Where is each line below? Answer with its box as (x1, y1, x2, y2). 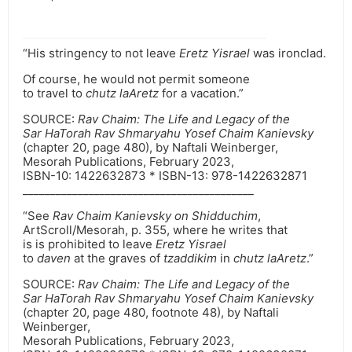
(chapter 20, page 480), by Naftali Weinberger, (23, 140, 278, 156)
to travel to (23, 86, 86, 101)
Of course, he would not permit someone (23, 71, 250, 87)
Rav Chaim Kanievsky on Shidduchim (53, 208, 258, 224)
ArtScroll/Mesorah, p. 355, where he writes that (23, 222, 288, 238)
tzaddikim (163, 251, 217, 266)
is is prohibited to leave (23, 236, 156, 252)
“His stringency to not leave (23, 46, 179, 61)
